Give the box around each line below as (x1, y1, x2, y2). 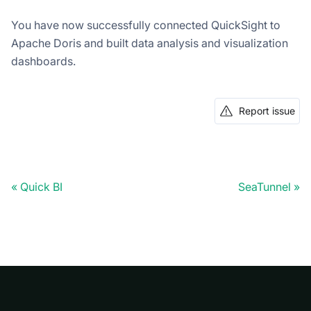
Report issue (239, 105, 295, 117)
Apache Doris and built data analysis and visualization (11, 36, 288, 51)
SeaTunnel (238, 180, 291, 194)
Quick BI (20, 180, 62, 194)
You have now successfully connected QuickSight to (11, 18, 280, 33)
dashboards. (11, 54, 76, 69)
